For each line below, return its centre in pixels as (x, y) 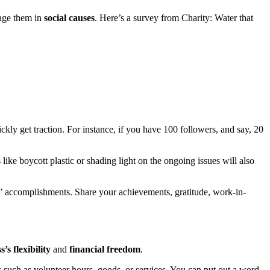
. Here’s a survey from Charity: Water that (174, 18)
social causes (69, 18)
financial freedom (105, 250)
